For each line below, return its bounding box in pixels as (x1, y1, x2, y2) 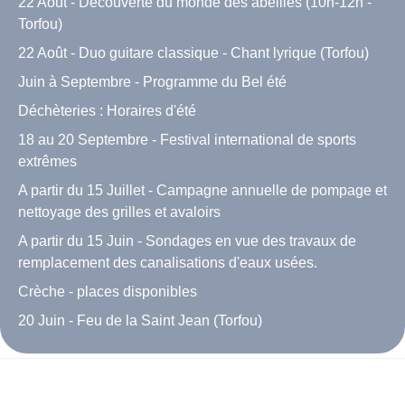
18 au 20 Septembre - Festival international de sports (18, 132, 356, 148)
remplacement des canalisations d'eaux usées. (18, 255, 317, 271)
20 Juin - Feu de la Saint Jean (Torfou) (18, 313, 262, 329)
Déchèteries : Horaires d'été (18, 103, 196, 119)
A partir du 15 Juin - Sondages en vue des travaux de (18, 233, 356, 250)
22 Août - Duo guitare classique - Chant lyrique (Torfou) (18, 45, 369, 61)
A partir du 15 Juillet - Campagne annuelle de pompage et (18, 183, 387, 199)
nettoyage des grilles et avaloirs (18, 204, 221, 221)
